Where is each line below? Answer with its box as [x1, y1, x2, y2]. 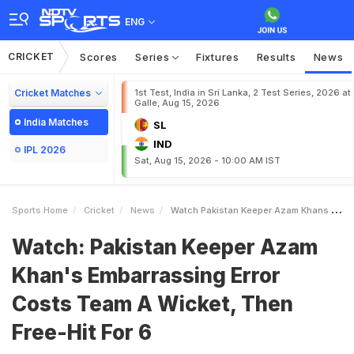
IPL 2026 [24, 144, 66, 156]
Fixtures [196, 51, 239, 63]
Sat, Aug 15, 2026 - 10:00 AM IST [134, 155, 281, 166]
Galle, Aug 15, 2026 [134, 97, 220, 108]
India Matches [24, 116, 88, 128]
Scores [79, 51, 119, 63]
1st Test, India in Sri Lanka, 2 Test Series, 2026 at [134, 87, 351, 98]
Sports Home [12, 205, 68, 216]
